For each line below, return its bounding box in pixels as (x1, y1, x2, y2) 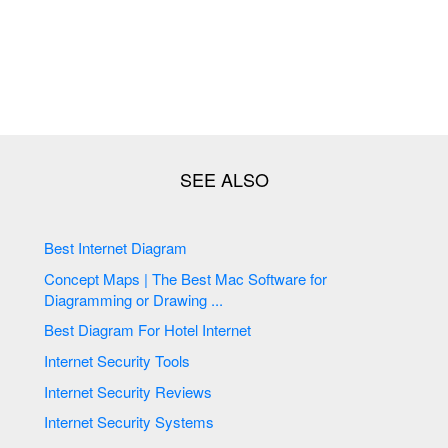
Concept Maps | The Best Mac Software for (44, 267, 182, 289)
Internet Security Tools (155, 350, 191, 372)
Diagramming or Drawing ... (44, 288, 224, 310)
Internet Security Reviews (155, 380, 213, 402)
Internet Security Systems (155, 411, 215, 433)
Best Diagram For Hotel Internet (202, 319, 256, 341)
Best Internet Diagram (131, 237, 188, 259)
